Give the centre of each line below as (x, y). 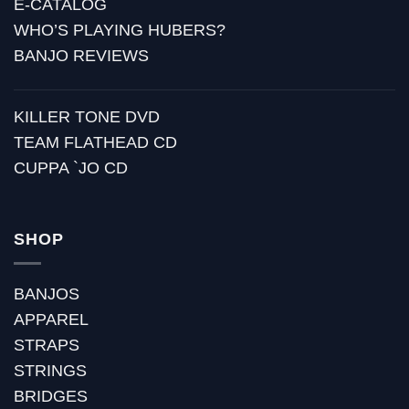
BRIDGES (51, 396)
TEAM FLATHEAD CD (95, 143)
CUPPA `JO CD (71, 168)
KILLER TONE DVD (87, 117)
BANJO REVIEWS (81, 56)
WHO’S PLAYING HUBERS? (120, 31)
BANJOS (47, 294)
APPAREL (51, 319)
